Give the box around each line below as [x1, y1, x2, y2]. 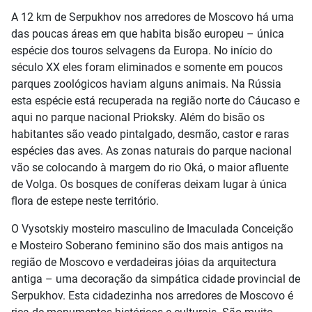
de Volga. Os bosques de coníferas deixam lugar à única [11, 178, 287, 191]
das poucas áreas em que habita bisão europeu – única [11, 27, 284, 40]
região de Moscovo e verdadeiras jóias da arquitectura [11, 256, 276, 269]
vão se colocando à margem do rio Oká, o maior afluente [11, 161, 288, 174]
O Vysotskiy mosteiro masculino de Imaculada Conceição [11, 222, 293, 235]
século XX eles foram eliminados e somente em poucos [11, 61, 283, 74]
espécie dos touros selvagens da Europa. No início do [11, 44, 272, 57]
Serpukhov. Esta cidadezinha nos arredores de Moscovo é [11, 289, 293, 302]
